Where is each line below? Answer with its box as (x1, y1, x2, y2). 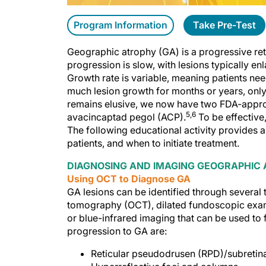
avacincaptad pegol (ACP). (67, 110, 186, 123)
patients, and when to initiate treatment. (67, 137, 239, 149)
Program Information (74, 18, 167, 31)
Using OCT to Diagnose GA (67, 172, 193, 185)
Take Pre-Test (193, 18, 256, 31)
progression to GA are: (67, 224, 167, 237)
